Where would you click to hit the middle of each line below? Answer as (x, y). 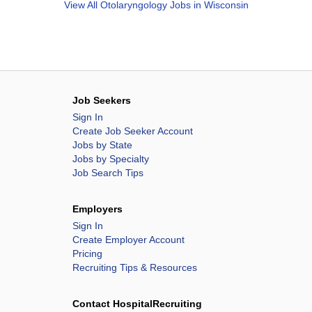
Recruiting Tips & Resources (135, 267)
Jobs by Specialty (111, 159)
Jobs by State (102, 145)
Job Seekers (102, 100)
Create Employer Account (128, 240)
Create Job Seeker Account (133, 131)
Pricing (87, 253)
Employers (97, 209)
